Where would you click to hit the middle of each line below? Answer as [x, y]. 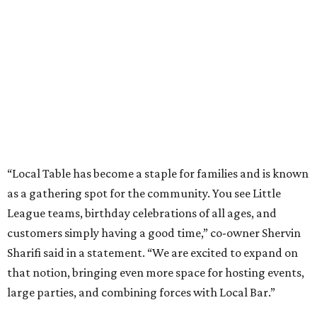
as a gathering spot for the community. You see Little [144, 194]
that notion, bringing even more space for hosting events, [156, 273]
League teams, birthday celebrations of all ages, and [142, 213]
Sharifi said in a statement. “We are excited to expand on [152, 253]
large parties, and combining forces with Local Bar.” [141, 293]
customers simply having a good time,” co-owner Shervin [154, 233]
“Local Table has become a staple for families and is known [158, 174]
